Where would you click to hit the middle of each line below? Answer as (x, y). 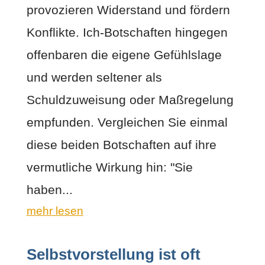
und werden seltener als (94, 77)
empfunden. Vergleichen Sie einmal (127, 122)
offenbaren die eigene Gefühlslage (124, 54)
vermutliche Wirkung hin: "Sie (109, 167)
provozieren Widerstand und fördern (128, 9)
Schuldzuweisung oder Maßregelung (130, 99)
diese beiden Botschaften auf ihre (121, 144)
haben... (49, 189)
